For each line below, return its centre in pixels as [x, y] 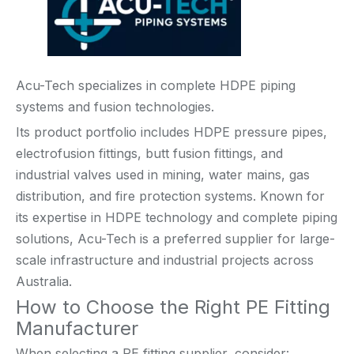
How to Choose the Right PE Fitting [173, 307]
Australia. [44, 281]
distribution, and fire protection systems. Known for [170, 196]
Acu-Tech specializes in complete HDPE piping [156, 85]
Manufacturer [77, 328]
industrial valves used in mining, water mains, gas [163, 174]
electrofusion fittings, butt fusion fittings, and [149, 153]
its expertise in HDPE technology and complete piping [177, 217]
